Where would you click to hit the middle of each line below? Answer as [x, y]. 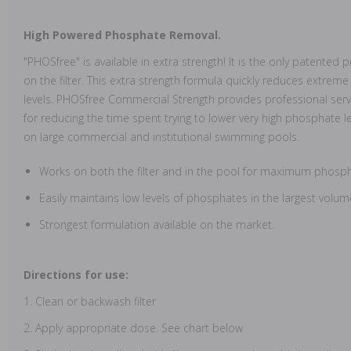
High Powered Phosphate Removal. [122, 34]
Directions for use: [78, 274]
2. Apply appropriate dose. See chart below [133, 327]
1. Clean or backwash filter [90, 301]
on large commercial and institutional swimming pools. [161, 136]
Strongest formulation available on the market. [157, 224]
